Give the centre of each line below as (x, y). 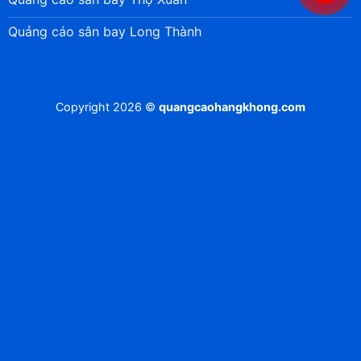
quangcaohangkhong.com (232, 107)
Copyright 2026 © (107, 107)
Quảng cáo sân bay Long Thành (104, 31)
